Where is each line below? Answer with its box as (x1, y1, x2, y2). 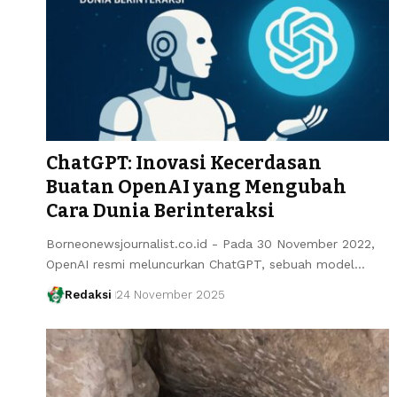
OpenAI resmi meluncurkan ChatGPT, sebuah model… (46, 256, 365, 271)
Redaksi (64, 287, 112, 301)
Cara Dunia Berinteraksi (46, 198, 275, 222)
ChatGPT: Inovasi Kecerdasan (46, 151, 322, 175)
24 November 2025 (115, 287, 225, 301)
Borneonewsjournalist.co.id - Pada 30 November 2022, (46, 236, 375, 251)
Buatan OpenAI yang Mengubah (46, 175, 346, 198)
